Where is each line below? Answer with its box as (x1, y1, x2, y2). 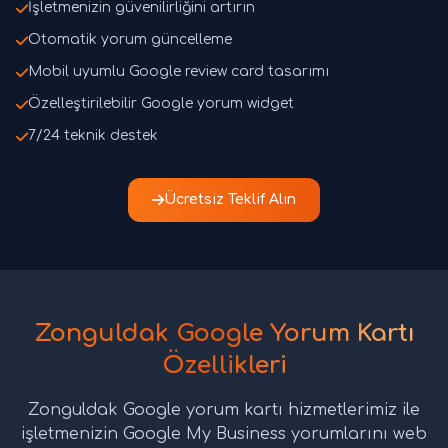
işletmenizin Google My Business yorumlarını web (21, 425, 427, 444)
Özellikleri (161, 352, 287, 380)
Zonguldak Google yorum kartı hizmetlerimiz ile (28, 401, 420, 420)
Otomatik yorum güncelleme (28, 32, 232, 48)
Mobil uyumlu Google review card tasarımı (28, 64, 329, 80)
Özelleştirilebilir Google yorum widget (28, 96, 294, 112)
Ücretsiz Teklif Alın (164, 192, 296, 208)
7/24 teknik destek (28, 128, 158, 144)
